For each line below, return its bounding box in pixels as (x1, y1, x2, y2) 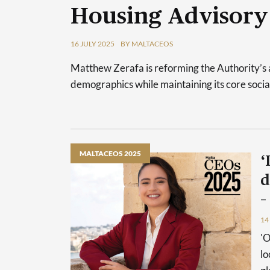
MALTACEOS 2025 (80, 148, 141, 158)
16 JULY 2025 (71, 39, 115, 48)
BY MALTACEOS (121, 39, 173, 48)
